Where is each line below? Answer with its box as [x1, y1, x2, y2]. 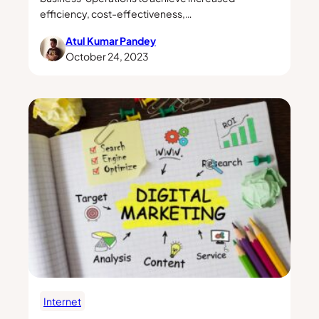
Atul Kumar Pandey [66, 33, 156, 47]
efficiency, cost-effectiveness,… [40, 6, 192, 20]
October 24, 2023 [66, 49, 149, 63]
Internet [43, 295, 81, 308]
